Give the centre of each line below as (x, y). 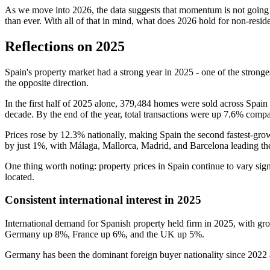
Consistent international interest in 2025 (103, 200)
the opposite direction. (48, 83)
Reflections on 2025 (65, 46)
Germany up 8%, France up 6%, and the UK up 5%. (106, 234)
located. (21, 177)
